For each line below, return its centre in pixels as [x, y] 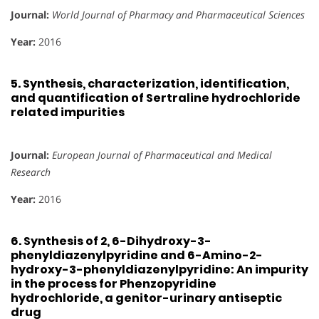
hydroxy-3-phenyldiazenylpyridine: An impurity [159, 269]
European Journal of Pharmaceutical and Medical [162, 155]
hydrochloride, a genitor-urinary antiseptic [146, 298]
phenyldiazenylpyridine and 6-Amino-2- [137, 255]
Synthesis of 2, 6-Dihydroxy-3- [117, 241]
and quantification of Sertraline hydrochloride [156, 98]
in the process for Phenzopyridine [114, 283]
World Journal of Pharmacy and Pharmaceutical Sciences [178, 14]
